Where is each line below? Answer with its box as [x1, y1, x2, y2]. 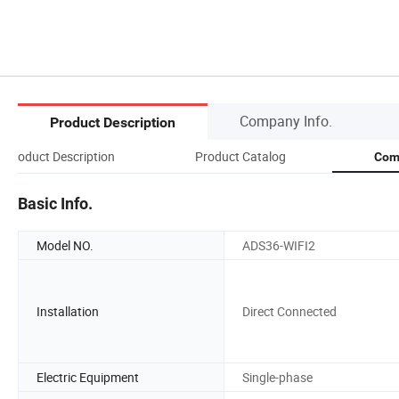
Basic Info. [18, 193, 93, 213]
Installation [37, 302, 99, 320]
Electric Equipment [37, 368, 139, 386]
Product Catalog [195, 147, 286, 165]
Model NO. [37, 236, 94, 254]
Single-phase [242, 368, 313, 386]
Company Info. [240, 110, 332, 131]
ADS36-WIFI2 [242, 236, 315, 254]
